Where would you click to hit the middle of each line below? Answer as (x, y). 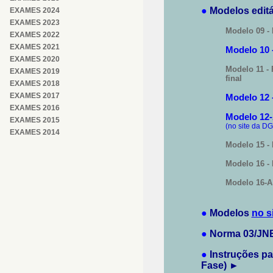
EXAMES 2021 (35, 47)
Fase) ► (220, 265)
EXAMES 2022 (35, 35)
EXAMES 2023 (35, 23)
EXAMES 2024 (35, 10)
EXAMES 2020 (35, 59)
